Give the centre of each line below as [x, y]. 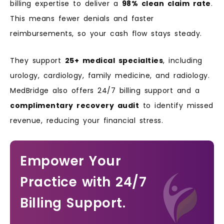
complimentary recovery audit [74, 106]
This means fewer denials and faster [82, 18]
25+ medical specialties [114, 61]
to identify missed [176, 106]
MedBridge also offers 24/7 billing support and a [105, 91]
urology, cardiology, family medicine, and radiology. [110, 76]
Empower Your [70, 161]
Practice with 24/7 [83, 182]
